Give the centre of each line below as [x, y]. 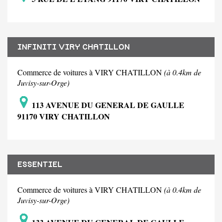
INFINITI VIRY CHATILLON [74, 47]
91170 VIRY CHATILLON [64, 116]
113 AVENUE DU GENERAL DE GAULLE [107, 105]
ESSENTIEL [40, 165]
